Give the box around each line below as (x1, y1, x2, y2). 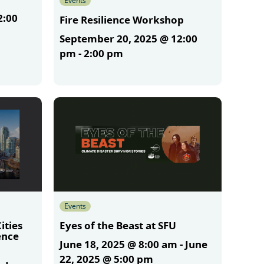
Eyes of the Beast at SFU (59, 219, 176, 233)
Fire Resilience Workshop (59, 13, 184, 27)
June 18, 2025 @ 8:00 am (59, 237, 177, 252)
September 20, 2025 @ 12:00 (59, 32, 197, 46)
